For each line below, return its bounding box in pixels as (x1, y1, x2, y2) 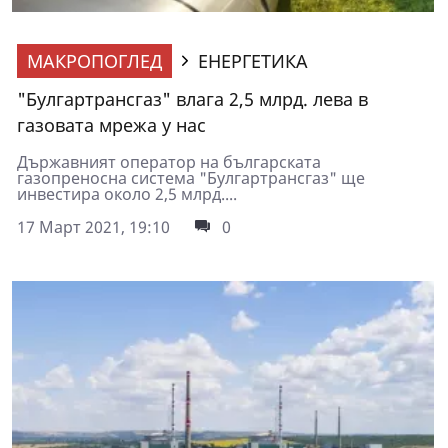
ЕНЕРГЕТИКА (198, 48, 308, 73)
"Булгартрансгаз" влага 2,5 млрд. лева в (17, 86, 368, 111)
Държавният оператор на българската (17, 150, 321, 173)
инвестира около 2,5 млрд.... (17, 182, 237, 205)
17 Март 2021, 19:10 (17, 215, 170, 238)
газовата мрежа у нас (17, 112, 206, 137)
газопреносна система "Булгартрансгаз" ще (17, 166, 365, 189)
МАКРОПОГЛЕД (27, 48, 162, 73)
